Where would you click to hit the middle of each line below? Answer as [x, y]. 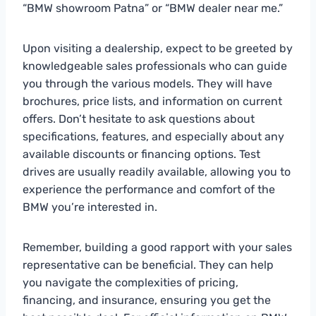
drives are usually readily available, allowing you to [157, 171]
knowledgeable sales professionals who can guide [155, 66]
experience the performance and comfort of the [149, 189]
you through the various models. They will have [147, 83]
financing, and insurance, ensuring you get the [147, 300]
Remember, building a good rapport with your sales [157, 247]
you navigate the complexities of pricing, [130, 282]
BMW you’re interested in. [90, 207]
